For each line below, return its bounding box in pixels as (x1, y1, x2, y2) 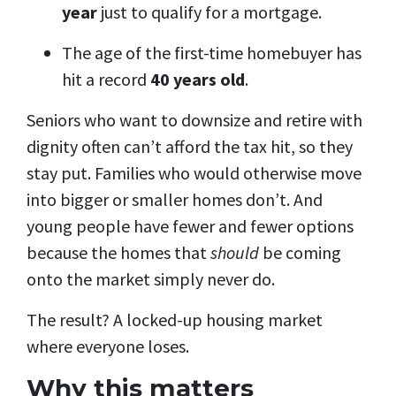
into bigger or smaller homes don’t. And (27, 188, 323, 211)
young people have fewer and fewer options (27, 215, 354, 238)
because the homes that (27, 241, 207, 264)
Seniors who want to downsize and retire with (27, 109, 362, 132)
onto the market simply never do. (27, 268, 275, 291)
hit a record (62, 68, 147, 91)
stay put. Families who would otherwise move (27, 162, 362, 185)
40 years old (150, 68, 245, 91)
